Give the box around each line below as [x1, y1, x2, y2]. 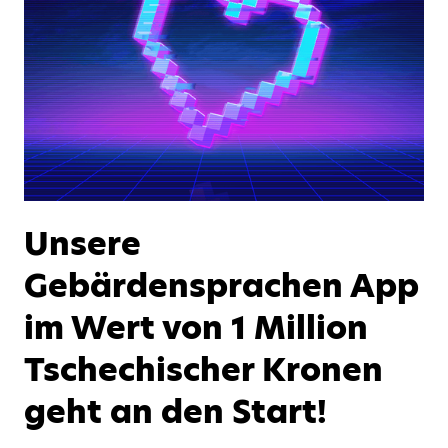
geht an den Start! [24, 388, 327, 434]
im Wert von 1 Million [24, 304, 368, 350]
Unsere [24, 220, 141, 266]
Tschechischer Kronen [24, 346, 383, 392]
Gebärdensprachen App [24, 262, 419, 308]
